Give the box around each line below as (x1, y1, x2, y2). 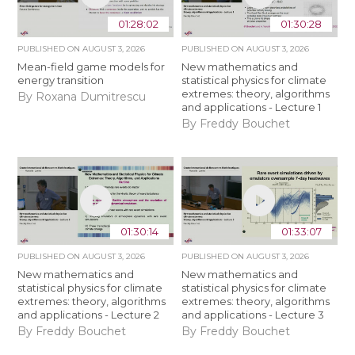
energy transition (17, 73, 105, 86)
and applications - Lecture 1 (181, 100, 321, 113)
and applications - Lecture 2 (17, 307, 160, 321)
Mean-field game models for (17, 59, 166, 73)
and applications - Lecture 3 (181, 307, 324, 321)
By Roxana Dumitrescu (17, 90, 147, 105)
